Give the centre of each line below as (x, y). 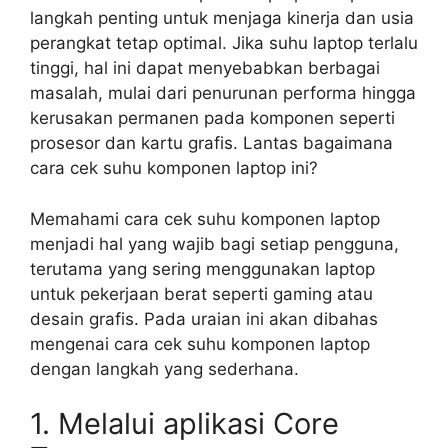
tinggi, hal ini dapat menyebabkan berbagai (205, 68)
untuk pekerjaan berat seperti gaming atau (201, 293)
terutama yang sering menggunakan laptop (202, 268)
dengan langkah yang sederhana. (164, 368)
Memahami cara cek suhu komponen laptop (205, 218)
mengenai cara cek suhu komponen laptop (200, 343)
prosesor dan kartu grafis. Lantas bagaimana (211, 143)
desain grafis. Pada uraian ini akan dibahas (204, 318)
